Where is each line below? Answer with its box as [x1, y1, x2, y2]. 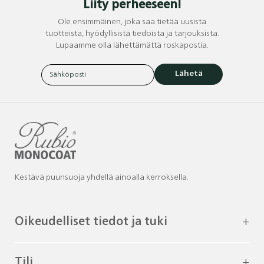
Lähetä [174, 70, 203, 79]
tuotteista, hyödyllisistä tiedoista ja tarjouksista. [45, 29, 219, 39]
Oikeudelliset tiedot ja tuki [15, 216, 167, 229]
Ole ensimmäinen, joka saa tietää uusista [58, 18, 206, 27]
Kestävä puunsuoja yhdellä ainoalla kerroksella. [15, 173, 189, 183]
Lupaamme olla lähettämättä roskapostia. [55, 41, 209, 51]
